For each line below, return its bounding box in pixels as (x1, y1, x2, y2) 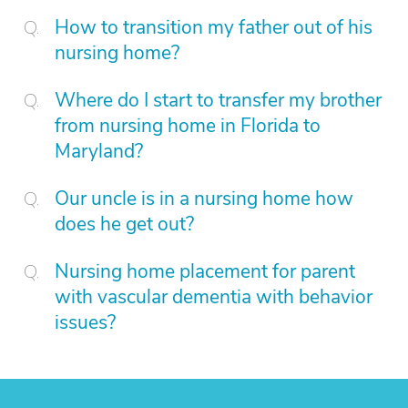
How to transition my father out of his (55, 15, 372, 40)
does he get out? (55, 211, 194, 237)
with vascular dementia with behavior (55, 284, 372, 310)
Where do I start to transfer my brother (55, 87, 382, 113)
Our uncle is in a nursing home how (55, 186, 353, 211)
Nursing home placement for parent (55, 259, 355, 284)
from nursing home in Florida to (55, 113, 321, 138)
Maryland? (55, 138, 143, 164)
